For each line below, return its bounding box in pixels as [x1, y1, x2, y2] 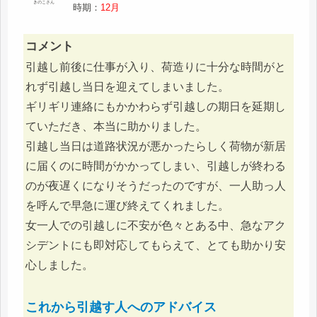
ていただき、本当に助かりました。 [25, 120, 207, 133]
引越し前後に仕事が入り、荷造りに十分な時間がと [25, 61, 286, 74]
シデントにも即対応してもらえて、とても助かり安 [25, 239, 286, 252]
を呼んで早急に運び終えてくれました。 [25, 200, 229, 212]
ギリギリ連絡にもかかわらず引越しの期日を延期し [25, 100, 286, 113]
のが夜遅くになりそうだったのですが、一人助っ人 [25, 180, 286, 192]
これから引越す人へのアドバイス [25, 300, 217, 315]
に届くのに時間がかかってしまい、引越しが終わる [25, 160, 286, 173]
